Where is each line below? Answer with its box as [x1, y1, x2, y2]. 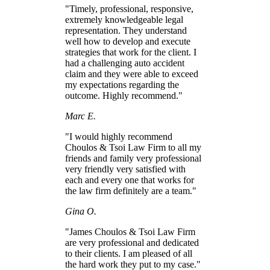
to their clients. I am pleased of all [65, 248, 192, 259]
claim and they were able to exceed [65, 69, 198, 80]
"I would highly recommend [65, 131, 172, 142]
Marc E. [65, 111, 96, 122]
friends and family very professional [65, 153, 201, 164]
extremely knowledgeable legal [65, 14, 183, 25]
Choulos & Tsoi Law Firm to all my [65, 142, 201, 153]
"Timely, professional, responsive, [65, 4, 193, 14]
